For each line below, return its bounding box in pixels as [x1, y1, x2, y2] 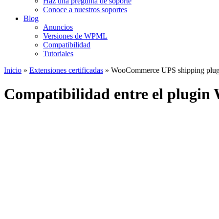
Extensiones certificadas [29, 66, 103, 74]
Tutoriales [43, 49, 73, 58]
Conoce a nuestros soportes [43, 5, 127, 14]
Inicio [4, 66, 22, 74]
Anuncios [43, 23, 73, 31]
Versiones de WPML [43, 32, 108, 40]
